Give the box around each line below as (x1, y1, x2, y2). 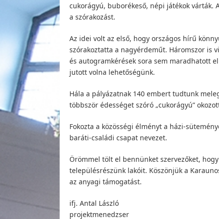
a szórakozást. (69, 12, 115, 22)
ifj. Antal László (69, 198, 119, 208)
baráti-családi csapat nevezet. (69, 132, 167, 142)
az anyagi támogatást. (69, 176, 142, 186)
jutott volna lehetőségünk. (69, 67, 155, 77)
